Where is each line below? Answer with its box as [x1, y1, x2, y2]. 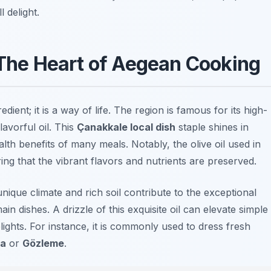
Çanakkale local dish [77, 121, 175, 134]
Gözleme [22, 237, 64, 250]
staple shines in [175, 121, 249, 134]
